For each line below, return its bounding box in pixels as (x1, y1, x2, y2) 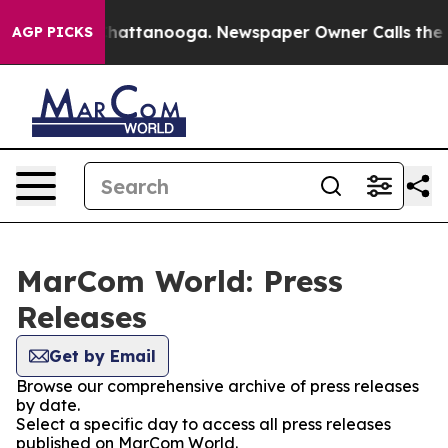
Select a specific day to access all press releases (16, 414, 391, 434)
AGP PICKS (12, 23, 93, 41)
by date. (16, 395, 80, 415)
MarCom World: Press (16, 262, 343, 300)
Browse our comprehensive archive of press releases (16, 376, 419, 396)
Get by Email (49, 346, 156, 366)
